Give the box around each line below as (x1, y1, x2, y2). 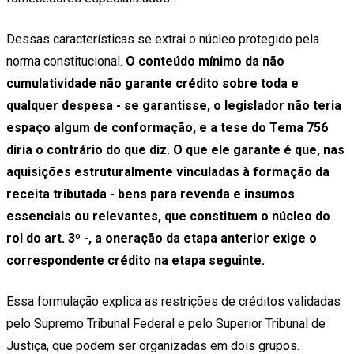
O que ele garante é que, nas (173, 142, 345, 158)
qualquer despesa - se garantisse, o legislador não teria (6, 98, 341, 114)
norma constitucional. (6, 54, 126, 70)
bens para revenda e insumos (118, 186, 295, 202)
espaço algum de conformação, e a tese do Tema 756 (6, 120, 328, 136)
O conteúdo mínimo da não (126, 54, 284, 70)
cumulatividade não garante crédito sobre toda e (6, 76, 299, 92)
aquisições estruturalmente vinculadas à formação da (6, 164, 330, 180)
